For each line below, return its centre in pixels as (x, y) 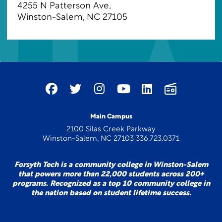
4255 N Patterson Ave (63, 6)
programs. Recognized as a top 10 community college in (111, 184)
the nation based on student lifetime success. (111, 194)
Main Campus (111, 117)
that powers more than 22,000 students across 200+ (111, 175)
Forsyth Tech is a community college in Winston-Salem (111, 165)
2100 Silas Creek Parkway (111, 130)
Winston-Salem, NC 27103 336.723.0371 (111, 139)
